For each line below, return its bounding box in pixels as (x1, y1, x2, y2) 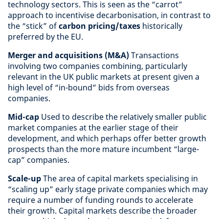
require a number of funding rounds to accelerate (8, 195, 193, 205)
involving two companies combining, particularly (8, 61, 187, 71)
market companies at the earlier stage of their (8, 122, 178, 133)
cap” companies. (8, 154, 69, 165)
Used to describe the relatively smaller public (39, 111, 207, 122)
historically (140, 21, 182, 31)
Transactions (131, 50, 179, 61)
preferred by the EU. (8, 31, 83, 42)
